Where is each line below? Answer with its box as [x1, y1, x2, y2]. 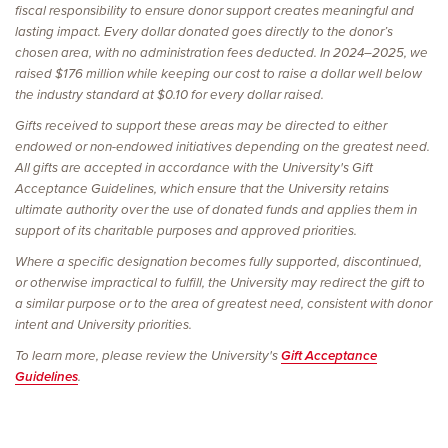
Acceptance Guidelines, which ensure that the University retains [15, 181, 389, 197]
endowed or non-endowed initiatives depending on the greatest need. [15, 139, 430, 155]
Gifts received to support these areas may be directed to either [15, 118, 387, 134]
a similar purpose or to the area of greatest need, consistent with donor [15, 296, 432, 312]
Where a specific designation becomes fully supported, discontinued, [15, 254, 422, 270]
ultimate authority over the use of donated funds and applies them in [15, 202, 417, 218]
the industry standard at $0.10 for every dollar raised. [15, 87, 324, 103]
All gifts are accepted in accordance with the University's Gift [15, 160, 373, 176]
